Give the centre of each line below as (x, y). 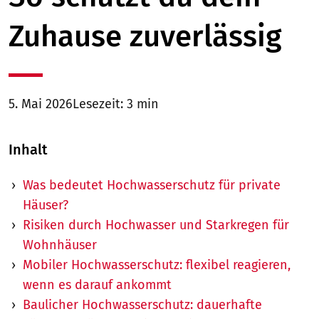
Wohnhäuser (60, 245)
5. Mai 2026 (41, 104)
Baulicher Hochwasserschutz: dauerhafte (142, 305)
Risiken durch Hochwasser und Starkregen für (156, 225)
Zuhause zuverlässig (145, 36)
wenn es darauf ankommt (97, 285)
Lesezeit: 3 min (116, 104)
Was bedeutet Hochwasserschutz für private (152, 185)
